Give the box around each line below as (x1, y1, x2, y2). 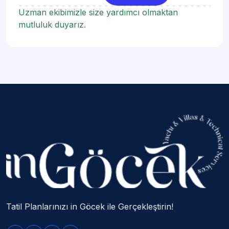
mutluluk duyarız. (18, 19, 86, 30)
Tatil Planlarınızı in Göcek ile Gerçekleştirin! (6, 201, 173, 212)
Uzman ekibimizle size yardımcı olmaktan (18, 7, 178, 17)
